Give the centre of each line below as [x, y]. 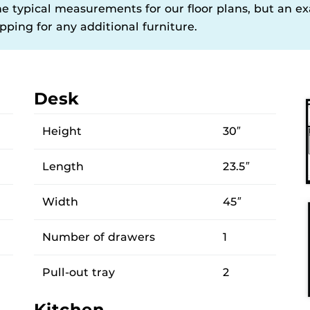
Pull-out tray [79, 272]
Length [63, 166]
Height [62, 131]
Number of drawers [99, 237]
